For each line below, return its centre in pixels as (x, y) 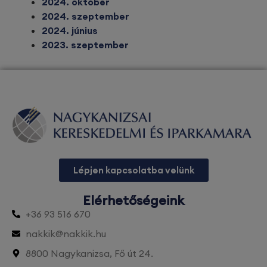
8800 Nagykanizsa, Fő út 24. (89, 253)
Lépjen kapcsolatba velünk (133, 170)
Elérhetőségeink (133, 200)
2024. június (70, 30)
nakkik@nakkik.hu (66, 233)
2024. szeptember (86, 16)
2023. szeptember (85, 44)
